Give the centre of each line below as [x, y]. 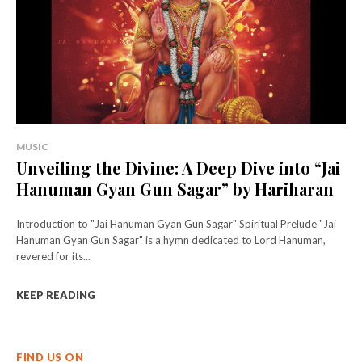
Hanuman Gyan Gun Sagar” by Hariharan [175, 188]
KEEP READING [56, 295]
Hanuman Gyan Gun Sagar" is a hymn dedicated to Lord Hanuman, [171, 240]
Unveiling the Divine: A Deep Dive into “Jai [178, 167]
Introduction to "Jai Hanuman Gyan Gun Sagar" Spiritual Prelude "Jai [128, 223]
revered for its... [53, 256]
